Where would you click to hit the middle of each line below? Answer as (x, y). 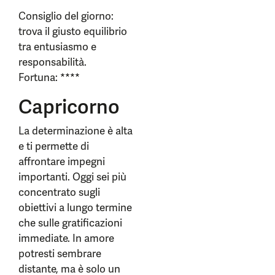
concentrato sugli (59, 192)
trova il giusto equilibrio (73, 31)
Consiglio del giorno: (66, 16)
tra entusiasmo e (57, 47)
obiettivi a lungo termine (75, 207)
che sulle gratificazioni (70, 223)
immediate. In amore (66, 238)
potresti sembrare (60, 254)
